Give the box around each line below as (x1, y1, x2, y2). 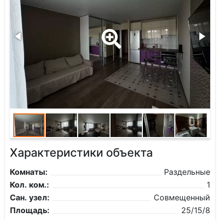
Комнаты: (10, 167, 48, 177)
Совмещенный (154, 192, 210, 202)
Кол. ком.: (10, 180, 49, 190)
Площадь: (10, 205, 50, 215)
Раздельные (164, 167, 210, 177)
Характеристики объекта (10, 145, 153, 160)
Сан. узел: (10, 192, 50, 202)
